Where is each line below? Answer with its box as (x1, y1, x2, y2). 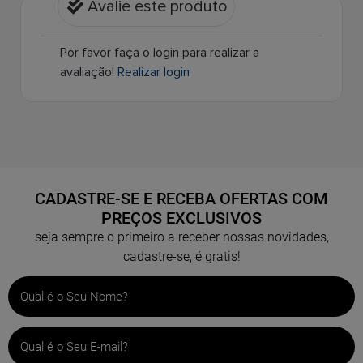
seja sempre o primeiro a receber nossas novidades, (34, 229, 329, 246)
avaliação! (60, 64, 114, 81)
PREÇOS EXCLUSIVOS (101, 208, 262, 228)
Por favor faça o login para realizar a (60, 45, 259, 62)
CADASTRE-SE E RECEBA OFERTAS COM (35, 189, 328, 209)
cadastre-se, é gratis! (122, 249, 241, 265)
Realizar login (117, 64, 190, 81)
